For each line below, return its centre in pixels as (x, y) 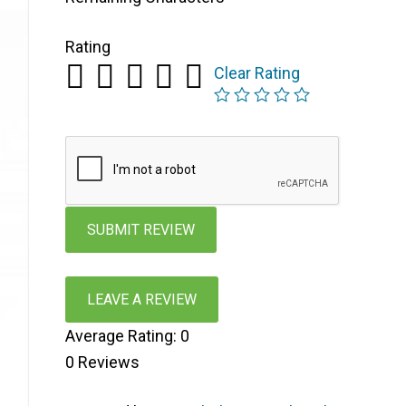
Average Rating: (123, 336)
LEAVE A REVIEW (142, 300)
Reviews (107, 362)
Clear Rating (256, 73)
